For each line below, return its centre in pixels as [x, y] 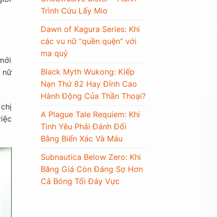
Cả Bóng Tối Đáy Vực [80, 181]
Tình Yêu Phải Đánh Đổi [83, 126]
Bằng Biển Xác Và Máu [81, 138]
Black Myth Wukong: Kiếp [87, 71]
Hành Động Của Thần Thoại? [93, 96]
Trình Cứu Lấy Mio [74, 10]
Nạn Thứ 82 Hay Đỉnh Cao [89, 84]
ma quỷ [54, 53]
